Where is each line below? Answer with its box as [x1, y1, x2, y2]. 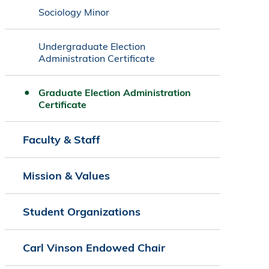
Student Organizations [22, 205, 141, 219]
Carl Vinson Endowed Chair [22, 241, 165, 255]
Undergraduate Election [38, 40, 145, 53]
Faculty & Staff [22, 133, 100, 147]
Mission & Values [22, 169, 110, 183]
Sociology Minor [38, 6, 109, 19]
